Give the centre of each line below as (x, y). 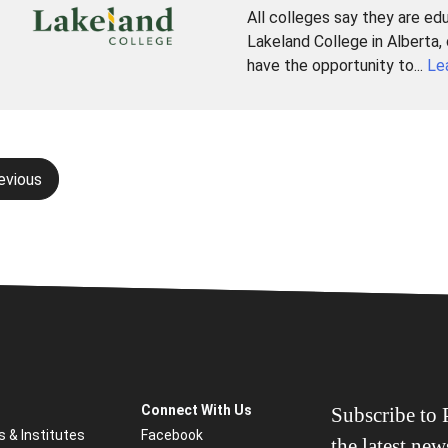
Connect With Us (196, 409)
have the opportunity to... (336, 65)
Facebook (172, 434)
